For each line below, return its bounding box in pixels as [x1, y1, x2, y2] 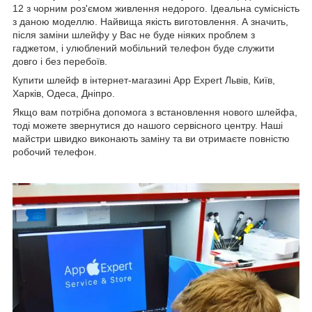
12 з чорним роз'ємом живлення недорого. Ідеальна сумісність [13, 2, 299, 14]
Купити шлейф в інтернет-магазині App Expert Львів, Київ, [13, 74, 275, 86]
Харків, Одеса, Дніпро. [13, 87, 115, 99]
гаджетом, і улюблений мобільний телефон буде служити [13, 42, 274, 54]
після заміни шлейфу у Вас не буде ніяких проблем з [13, 29, 255, 40]
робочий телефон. [13, 146, 97, 157]
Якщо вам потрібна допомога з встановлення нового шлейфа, [13, 106, 297, 118]
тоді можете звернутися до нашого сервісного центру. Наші [13, 119, 283, 131]
